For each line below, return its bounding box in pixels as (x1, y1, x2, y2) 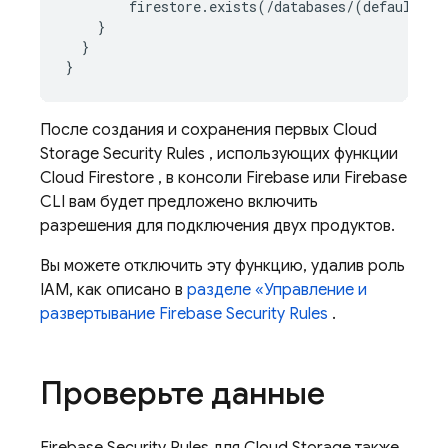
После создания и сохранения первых (40, 120, 333, 140)
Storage (40, 144, 99, 164)
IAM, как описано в (40, 280, 187, 300)
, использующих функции (205, 144, 398, 164)
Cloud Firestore (40, 168, 154, 188)
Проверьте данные (40, 373, 325, 413)
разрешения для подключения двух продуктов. (40, 216, 395, 236)
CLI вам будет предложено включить (40, 192, 318, 212)
